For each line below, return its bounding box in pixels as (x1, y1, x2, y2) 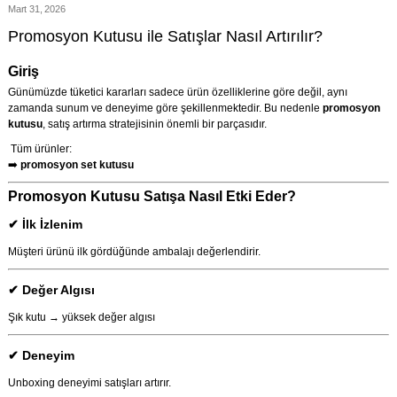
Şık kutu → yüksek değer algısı (7, 311, 155, 324)
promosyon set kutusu (19, 159, 134, 171)
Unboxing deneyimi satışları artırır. (7, 377, 171, 390)
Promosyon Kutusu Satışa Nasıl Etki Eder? (7, 189, 296, 204)
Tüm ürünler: (7, 143, 72, 155)
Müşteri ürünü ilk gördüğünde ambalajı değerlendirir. (7, 245, 261, 259)
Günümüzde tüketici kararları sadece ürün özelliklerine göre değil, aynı (7, 86, 347, 98)
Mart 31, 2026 (7, 4, 66, 14)
